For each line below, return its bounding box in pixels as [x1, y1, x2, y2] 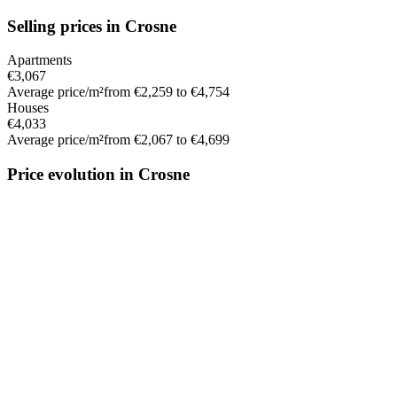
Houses [7, 100, 49, 116]
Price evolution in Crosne [7, 164, 190, 183]
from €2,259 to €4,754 [104, 84, 230, 100]
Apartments [7, 52, 72, 68]
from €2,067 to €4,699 [104, 132, 230, 148]
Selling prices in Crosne [7, 16, 176, 35]
